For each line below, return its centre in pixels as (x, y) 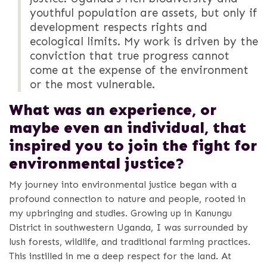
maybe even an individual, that (128, 128)
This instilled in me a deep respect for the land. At (120, 256)
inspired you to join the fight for (133, 145)
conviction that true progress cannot (130, 55)
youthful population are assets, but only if (143, 13)
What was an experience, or (113, 110)
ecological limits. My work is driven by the (144, 41)
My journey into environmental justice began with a (123, 184)
